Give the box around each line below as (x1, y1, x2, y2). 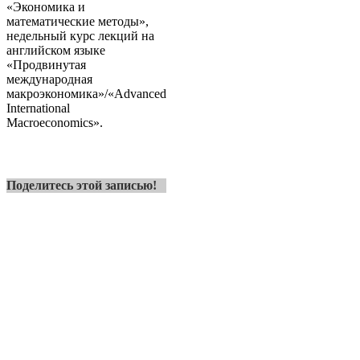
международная (6, 72, 92, 86)
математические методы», (6, 14, 149, 28)
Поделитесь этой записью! (6, 178, 157, 192)
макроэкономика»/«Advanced (6, 86, 166, 100)
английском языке (6, 43, 105, 57)
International (6, 100, 70, 115)
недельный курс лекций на (6, 28, 154, 43)
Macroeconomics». (6, 115, 103, 129)
